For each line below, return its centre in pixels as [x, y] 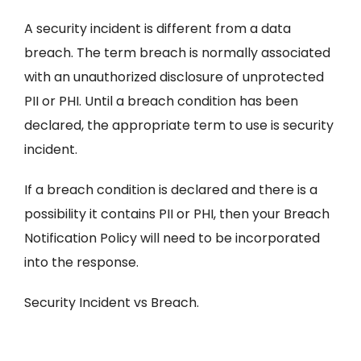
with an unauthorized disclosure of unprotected [174, 77]
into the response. [81, 263]
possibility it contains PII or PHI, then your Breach [176, 214]
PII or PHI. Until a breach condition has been [161, 102]
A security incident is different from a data [157, 29]
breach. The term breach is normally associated [177, 53]
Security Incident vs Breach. [111, 303]
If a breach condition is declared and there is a [170, 190]
